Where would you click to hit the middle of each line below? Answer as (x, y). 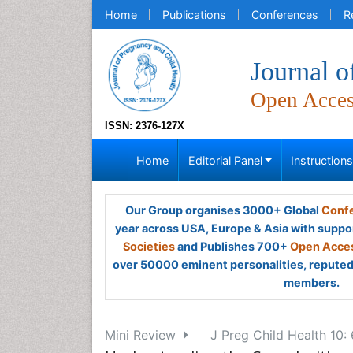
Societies (149, 246)
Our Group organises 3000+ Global (223, 210)
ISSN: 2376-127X (145, 126)
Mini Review (144, 335)
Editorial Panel (225, 160)
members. (311, 282)
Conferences (285, 15)
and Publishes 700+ (232, 246)
